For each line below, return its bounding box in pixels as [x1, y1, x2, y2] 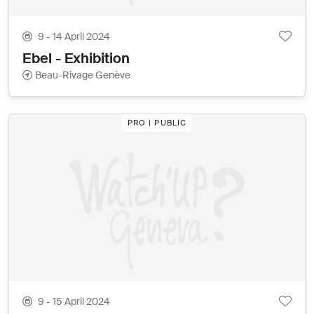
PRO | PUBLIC [127, 118, 187, 128]
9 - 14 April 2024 [38, 30, 111, 43]
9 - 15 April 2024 [38, 294, 111, 308]
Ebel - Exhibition [22, 49, 130, 68]
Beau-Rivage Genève [35, 69, 131, 82]
